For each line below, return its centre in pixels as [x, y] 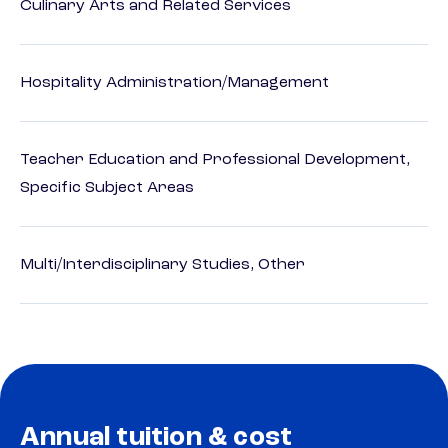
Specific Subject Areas [107, 188]
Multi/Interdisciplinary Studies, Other [162, 265]
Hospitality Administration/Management [174, 83]
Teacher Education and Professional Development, [215, 160]
